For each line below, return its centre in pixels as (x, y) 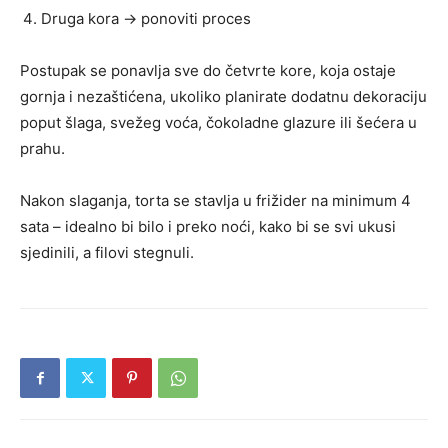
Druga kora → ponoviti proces (146, 19)
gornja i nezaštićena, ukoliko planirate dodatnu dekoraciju (223, 97)
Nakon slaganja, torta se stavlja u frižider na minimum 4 (215, 201)
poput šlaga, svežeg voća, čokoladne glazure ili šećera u (218, 123)
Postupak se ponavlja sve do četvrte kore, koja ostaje (208, 71)
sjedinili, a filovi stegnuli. (107, 253)
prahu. (42, 149)
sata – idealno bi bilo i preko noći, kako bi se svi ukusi (208, 227)
